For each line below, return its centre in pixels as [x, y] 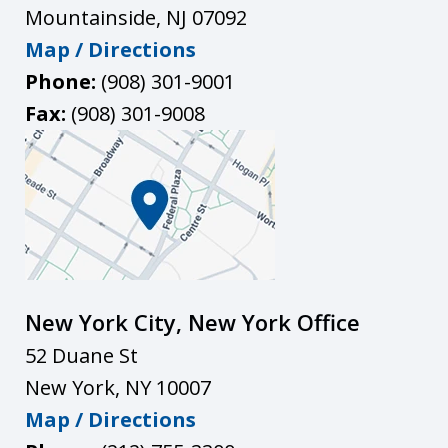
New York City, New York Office [192, 321]
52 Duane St [81, 355]
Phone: [63, 81]
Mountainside [90, 17]
